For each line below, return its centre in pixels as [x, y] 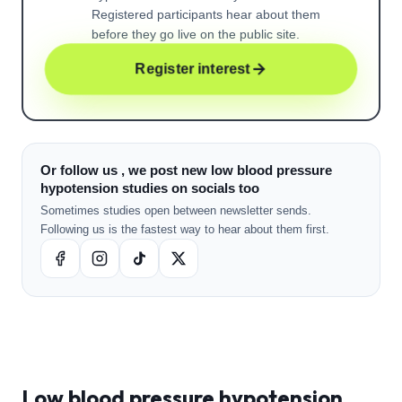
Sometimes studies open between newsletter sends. [176, 210]
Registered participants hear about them [206, 14]
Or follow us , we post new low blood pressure [186, 170]
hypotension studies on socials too [150, 188]
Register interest [192, 69]
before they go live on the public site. [196, 34]
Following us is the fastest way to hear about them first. [185, 229]
